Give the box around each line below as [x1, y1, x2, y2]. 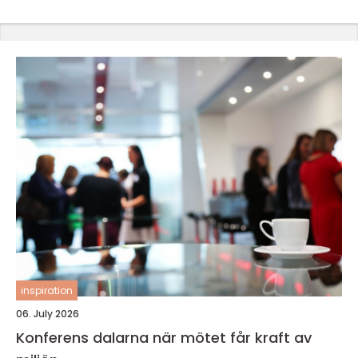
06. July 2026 [16, 307, 79, 320]
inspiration [21, 284, 73, 297]
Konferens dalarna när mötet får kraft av [16, 328, 153, 348]
